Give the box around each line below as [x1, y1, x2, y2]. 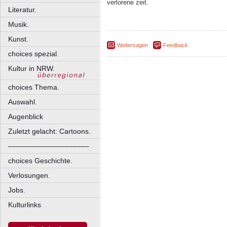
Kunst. [8, 35, 28, 43]
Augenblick [8, 112, 43, 121]
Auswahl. [8, 98, 37, 106]
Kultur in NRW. [8, 64, 55, 72]
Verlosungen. [8, 171, 50, 179]
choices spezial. [8, 50, 59, 58]
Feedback [163, 42, 188, 49]
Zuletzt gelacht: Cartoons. [8, 127, 91, 135]
